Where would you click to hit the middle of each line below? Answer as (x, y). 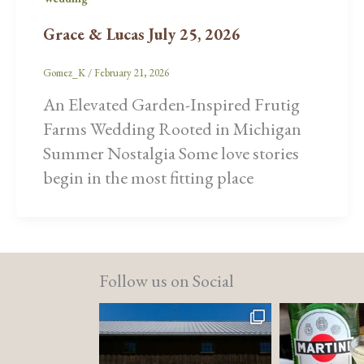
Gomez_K (65, 72)
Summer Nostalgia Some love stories (171, 154)
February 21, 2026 (132, 72)
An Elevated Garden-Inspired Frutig (171, 105)
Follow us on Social (167, 281)
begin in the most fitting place (148, 178)
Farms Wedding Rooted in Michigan (172, 129)
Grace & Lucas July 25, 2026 (142, 34)
